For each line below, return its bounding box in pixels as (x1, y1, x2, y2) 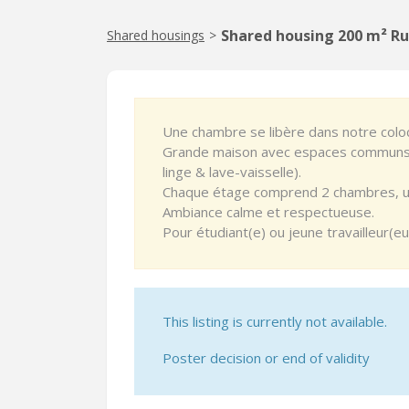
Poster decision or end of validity (163, 349, 370, 367)
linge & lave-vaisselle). (163, 163, 301, 181)
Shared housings (107, 26, 204, 44)
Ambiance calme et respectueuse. (163, 203, 374, 221)
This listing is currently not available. (163, 312, 387, 330)
